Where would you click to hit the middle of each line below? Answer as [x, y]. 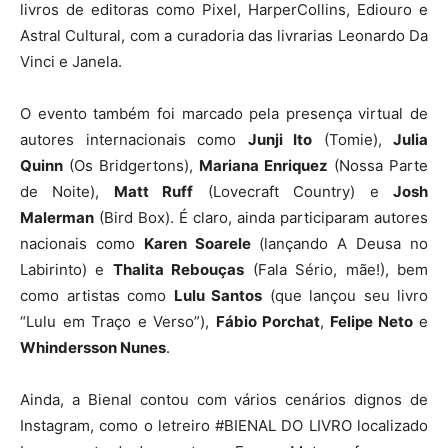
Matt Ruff [153, 191]
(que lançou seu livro [345, 295]
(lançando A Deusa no [339, 243]
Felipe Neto [372, 321]
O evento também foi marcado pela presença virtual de [224, 113]
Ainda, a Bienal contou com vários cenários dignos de [224, 399]
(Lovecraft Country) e [293, 191]
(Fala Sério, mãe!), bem [336, 269]
